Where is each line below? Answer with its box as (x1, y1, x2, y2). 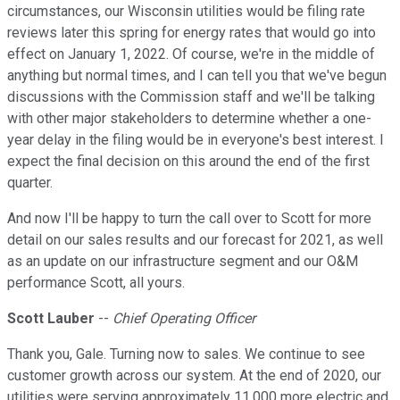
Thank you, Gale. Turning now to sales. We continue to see (7, 346, 365, 363)
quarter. (7, 174, 53, 192)
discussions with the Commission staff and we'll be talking (7, 88, 375, 106)
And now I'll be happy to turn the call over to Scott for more (7, 210, 371, 228)
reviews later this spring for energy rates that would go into (7, 24, 376, 42)
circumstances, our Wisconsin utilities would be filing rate (7, 3, 365, 21)
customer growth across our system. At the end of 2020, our (7, 367, 381, 385)
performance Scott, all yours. (7, 274, 185, 292)
